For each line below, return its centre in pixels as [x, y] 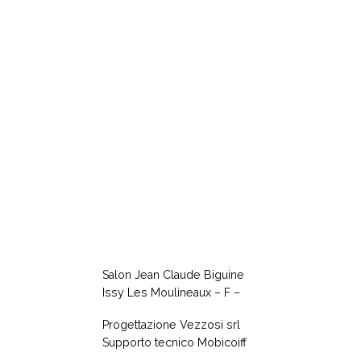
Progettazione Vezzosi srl [171, 325]
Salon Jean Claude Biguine [173, 274]
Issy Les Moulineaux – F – [171, 292]
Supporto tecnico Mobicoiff [174, 343]
